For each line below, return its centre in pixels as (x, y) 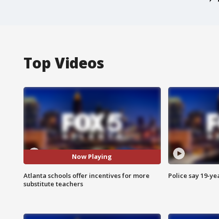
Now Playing (92, 157)
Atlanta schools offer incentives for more (87, 175)
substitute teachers (53, 184)
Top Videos (64, 63)
